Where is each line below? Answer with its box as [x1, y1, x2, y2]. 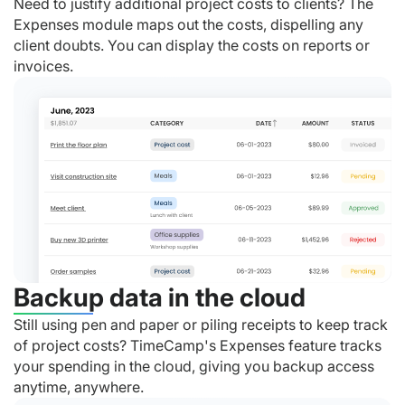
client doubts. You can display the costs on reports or [14, 35, 370, 54]
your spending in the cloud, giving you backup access [14, 357, 374, 376]
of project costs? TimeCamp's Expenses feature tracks [14, 336, 381, 355]
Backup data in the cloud [14, 282, 306, 314]
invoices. [14, 56, 73, 75]
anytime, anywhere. [14, 378, 144, 397]
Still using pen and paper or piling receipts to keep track [14, 316, 388, 334]
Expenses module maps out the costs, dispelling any [14, 14, 363, 33]
